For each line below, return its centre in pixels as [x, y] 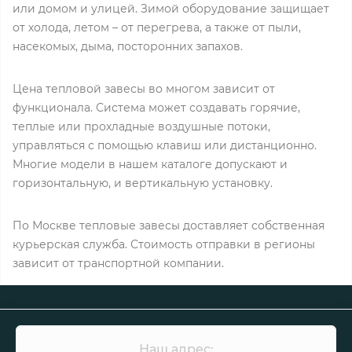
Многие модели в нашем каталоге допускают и [150, 164]
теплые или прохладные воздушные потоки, [141, 126]
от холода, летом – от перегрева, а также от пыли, [157, 27]
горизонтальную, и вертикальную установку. [143, 183]
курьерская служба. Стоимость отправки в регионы [164, 244]
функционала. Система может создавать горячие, [156, 108]
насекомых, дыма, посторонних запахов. [128, 46]
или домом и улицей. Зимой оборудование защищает [171, 9]
